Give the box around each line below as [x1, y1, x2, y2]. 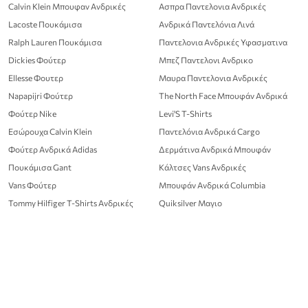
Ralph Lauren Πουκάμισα [8, 36, 102, 47]
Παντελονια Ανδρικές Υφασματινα [159, 36, 287, 47]
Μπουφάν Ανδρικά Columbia [159, 179, 265, 190]
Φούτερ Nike [8, 108, 56, 118]
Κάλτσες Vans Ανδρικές [159, 162, 246, 172]
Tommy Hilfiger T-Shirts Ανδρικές [8, 197, 133, 208]
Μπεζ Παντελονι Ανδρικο [159, 54, 253, 65]
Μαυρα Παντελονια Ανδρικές [159, 72, 267, 82]
